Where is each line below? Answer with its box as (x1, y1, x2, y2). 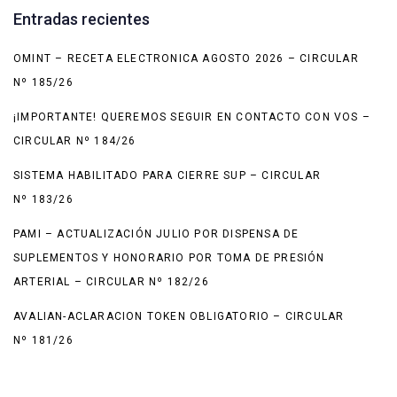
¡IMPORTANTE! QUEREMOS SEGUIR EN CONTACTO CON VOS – (13, 111, 371, 124)
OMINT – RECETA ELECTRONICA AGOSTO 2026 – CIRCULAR (13, 52, 359, 66)
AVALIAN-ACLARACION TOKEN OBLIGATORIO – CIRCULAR (13, 310, 345, 323)
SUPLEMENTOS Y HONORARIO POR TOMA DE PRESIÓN (13, 252, 325, 265)
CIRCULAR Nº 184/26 (13, 135, 136, 148)
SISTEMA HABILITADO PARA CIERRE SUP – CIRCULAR (13, 169, 322, 183)
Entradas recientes (13, 10, 150, 29)
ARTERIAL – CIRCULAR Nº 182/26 (13, 276, 209, 289)
